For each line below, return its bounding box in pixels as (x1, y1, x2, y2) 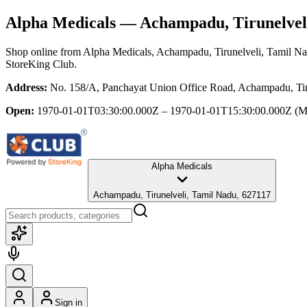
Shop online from (5, 45, 83, 58)
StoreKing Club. (5, 58, 77, 70)
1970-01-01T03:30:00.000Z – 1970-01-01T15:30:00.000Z (37, 104, 292, 116)
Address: (5, 81, 47, 93)
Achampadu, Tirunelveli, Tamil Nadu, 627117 (93, 189, 271, 200)
